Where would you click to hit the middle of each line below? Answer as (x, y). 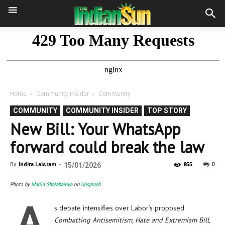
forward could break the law (107, 147)
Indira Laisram (37, 164)
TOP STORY (167, 110)
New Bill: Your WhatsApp (95, 129)
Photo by (21, 185)
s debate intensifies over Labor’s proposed (119, 208)
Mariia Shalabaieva (52, 185)
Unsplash (91, 185)
